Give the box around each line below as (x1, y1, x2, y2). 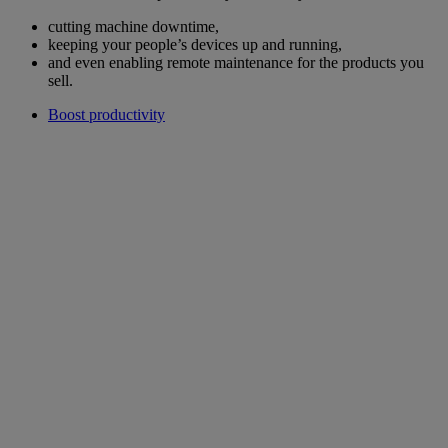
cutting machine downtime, (48, 18, 219, 36)
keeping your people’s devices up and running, (48, 36, 342, 54)
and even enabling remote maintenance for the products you (48, 54, 424, 72)
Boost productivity (48, 106, 165, 124)
